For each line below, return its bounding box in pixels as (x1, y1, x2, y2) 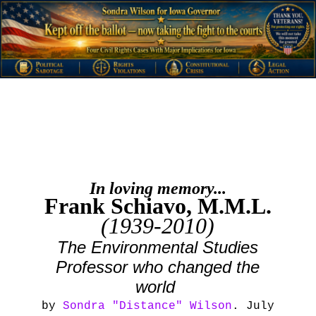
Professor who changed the (56, 257, 260, 277)
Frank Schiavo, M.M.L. (44, 193, 272, 219)
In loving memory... (89, 179, 226, 198)
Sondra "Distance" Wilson (62, 300, 232, 313)
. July (231, 300, 274, 313)
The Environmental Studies (57, 238, 259, 257)
